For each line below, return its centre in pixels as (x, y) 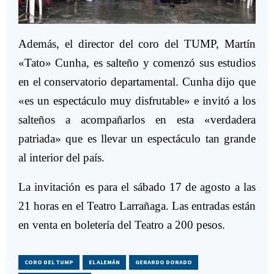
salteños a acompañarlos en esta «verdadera (137, 120)
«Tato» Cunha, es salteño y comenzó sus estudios (137, 63)
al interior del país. (61, 158)
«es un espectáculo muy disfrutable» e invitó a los (137, 101)
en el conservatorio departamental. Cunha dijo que (137, 82)
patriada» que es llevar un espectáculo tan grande (137, 139)
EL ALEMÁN (104, 262)
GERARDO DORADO (164, 262)
